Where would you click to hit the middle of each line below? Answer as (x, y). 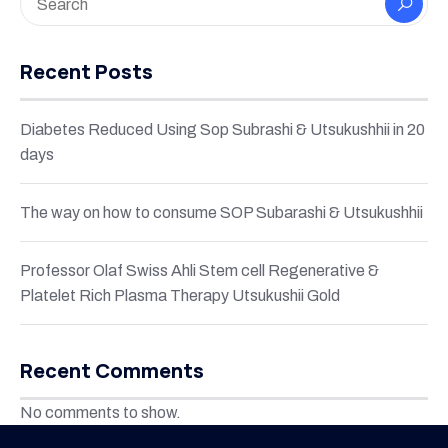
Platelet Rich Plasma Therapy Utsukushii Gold (180, 295)
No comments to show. (100, 412)
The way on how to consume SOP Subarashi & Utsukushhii (221, 212)
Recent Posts (86, 71)
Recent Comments (112, 370)
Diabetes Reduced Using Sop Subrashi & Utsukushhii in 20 (222, 129)
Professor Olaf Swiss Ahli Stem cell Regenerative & (199, 270)
